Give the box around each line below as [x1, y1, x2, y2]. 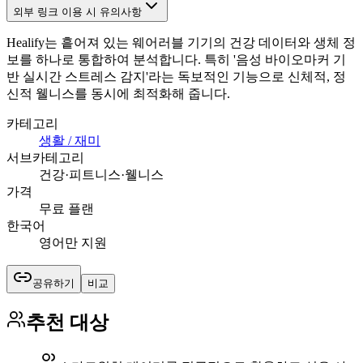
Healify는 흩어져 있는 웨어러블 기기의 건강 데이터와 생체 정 [6, 35, 356, 49]
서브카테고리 [6, 150, 84, 164]
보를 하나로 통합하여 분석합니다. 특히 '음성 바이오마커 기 [6, 52, 346, 66]
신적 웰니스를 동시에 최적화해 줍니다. [6, 86, 230, 100]
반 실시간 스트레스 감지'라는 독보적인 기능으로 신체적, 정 [6, 69, 346, 83]
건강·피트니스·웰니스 [39, 167, 164, 181]
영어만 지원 [39, 235, 107, 250]
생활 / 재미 [39, 133, 100, 147]
